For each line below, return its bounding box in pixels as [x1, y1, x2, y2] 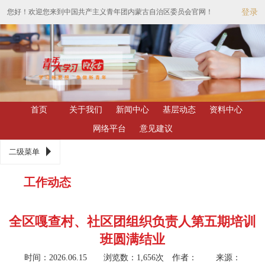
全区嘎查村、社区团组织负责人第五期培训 [9, 214, 256, 229]
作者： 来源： [172, 253, 241, 262]
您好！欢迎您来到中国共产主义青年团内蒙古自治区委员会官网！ [7, 8, 213, 16]
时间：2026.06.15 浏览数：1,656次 [24, 253, 172, 262]
